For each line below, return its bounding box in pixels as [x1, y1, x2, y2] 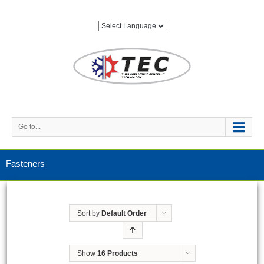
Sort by [77, 209, 101, 217]
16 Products [97, 249, 138, 258]
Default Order [101, 209, 147, 217]
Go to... [18, 123, 41, 131]
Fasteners [6, 159, 45, 169]
